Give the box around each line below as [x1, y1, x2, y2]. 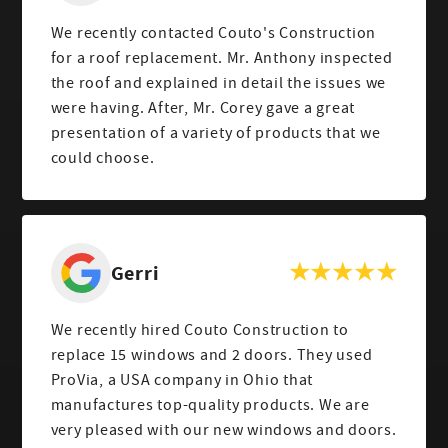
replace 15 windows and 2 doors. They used [50, 344, 373, 365]
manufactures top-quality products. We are [50, 394, 370, 415]
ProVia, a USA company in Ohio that [50, 369, 314, 390]
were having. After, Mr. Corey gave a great [50, 98, 356, 119]
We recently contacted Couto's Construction [50, 23, 377, 44]
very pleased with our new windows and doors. [50, 419, 397, 440]
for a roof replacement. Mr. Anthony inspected [50, 48, 393, 69]
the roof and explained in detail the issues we [50, 73, 387, 94]
